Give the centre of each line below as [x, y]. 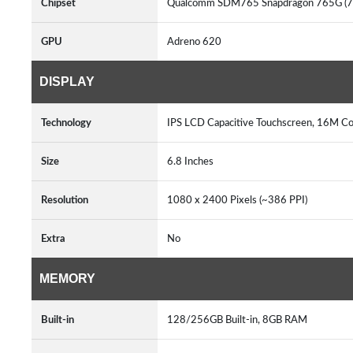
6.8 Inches [193, 162]
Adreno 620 [194, 42]
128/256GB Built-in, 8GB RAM [240, 320]
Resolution [65, 200]
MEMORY [67, 279]
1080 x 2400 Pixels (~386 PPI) [240, 200]
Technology [66, 123]
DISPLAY [67, 82]
